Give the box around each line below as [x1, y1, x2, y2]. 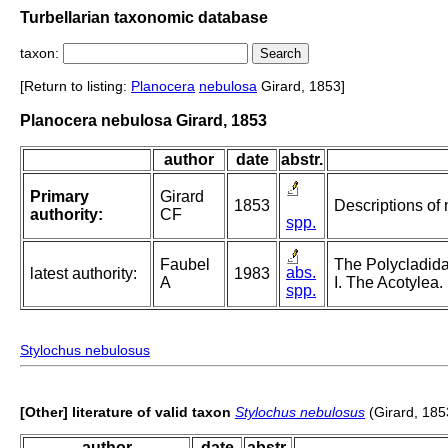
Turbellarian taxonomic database [20, 8, 268, 26]
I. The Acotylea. [334, 274, 443, 292]
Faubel [160, 256, 210, 274]
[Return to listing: [20, 78, 131, 95]
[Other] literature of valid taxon [20, 404, 231, 421]
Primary [30, 188, 89, 206]
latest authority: [30, 265, 137, 283]
